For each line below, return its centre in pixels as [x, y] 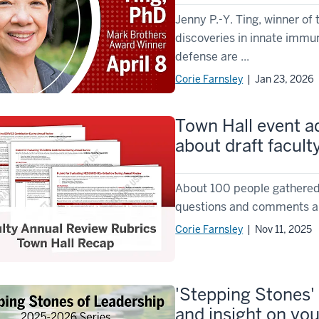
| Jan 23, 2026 [279, 79]
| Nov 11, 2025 [278, 229]
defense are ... [213, 56]
